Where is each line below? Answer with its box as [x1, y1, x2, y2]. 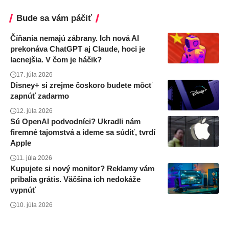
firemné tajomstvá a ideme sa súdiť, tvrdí [10, 128, 155, 137]
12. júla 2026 [16, 107, 53, 115]
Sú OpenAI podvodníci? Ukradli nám [10, 117, 141, 126]
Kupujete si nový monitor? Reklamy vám [10, 164, 154, 173]
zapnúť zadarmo [10, 91, 69, 101]
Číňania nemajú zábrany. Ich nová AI [10, 34, 139, 43]
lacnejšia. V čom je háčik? [10, 55, 102, 64]
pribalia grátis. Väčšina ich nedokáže [10, 175, 141, 184]
